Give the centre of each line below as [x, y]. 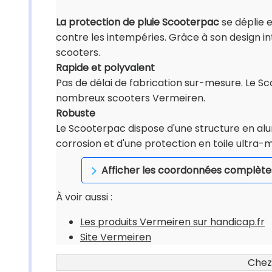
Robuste [76, 113]
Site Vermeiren [116, 237]
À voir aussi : [84, 197]
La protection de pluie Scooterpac [138, 22]
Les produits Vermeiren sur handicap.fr [172, 222]
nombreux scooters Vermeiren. [131, 98]
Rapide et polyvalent [105, 68]
